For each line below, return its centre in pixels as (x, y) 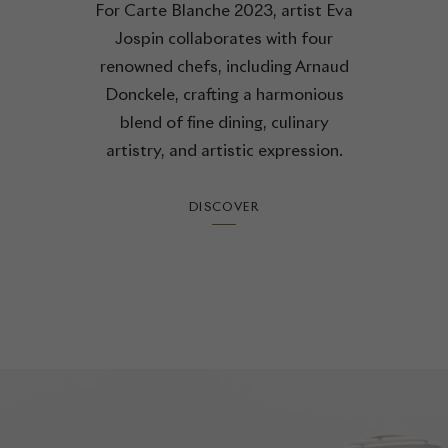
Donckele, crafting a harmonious (224, 94)
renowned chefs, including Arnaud (224, 66)
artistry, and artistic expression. (224, 150)
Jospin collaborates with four (224, 38)
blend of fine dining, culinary (224, 122)
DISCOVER (224, 206)
